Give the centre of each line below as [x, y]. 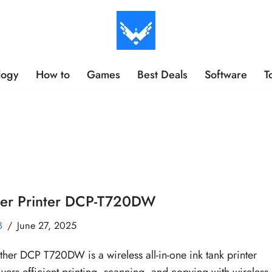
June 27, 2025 [47, 226]
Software [226, 75]
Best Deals [162, 75]
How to [53, 75]
